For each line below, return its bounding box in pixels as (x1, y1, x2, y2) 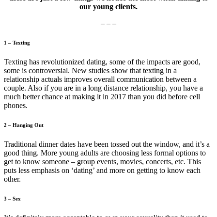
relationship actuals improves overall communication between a (4, 75, 197, 83)
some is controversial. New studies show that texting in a (4, 66, 177, 75)
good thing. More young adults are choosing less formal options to (4, 148, 206, 157)
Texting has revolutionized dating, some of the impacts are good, (4, 57, 201, 66)
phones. (4, 101, 28, 109)
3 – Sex (4, 195, 21, 201)
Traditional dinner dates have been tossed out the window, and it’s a (4, 139, 210, 148)
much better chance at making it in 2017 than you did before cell (4, 92, 200, 101)
